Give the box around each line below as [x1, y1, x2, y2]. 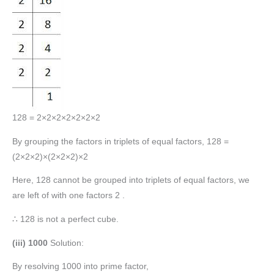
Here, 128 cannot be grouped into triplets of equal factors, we [12, 176, 250, 185]
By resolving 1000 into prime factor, [12, 262, 149, 272]
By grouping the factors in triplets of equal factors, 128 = [12, 136, 229, 146]
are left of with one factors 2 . [12, 191, 125, 201]
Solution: [50, 238, 84, 248]
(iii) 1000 [12, 238, 50, 248]
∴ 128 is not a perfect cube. [12, 214, 119, 224]
